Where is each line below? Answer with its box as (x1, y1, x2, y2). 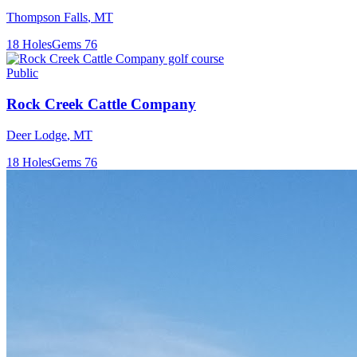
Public (6, 66, 38, 80)
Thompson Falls (6, 10, 88, 25)
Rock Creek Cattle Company (6, 95, 196, 112)
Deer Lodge (6, 127, 67, 142)
